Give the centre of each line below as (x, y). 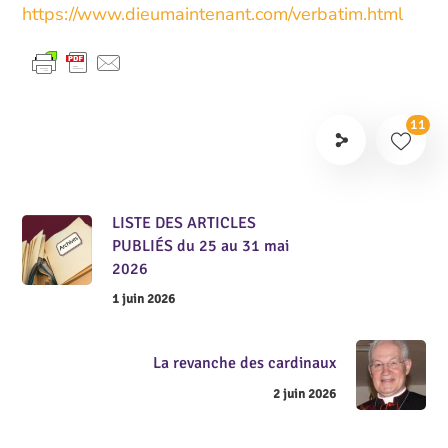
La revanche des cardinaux (244, 362)
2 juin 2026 (304, 393)
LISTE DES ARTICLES (184, 222)
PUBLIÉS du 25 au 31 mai (201, 245)
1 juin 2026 (144, 299)
